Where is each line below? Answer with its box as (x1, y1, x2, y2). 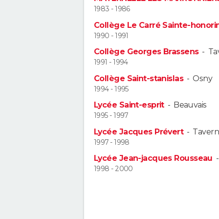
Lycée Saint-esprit (94, 100, 164, 110)
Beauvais (174, 100, 207, 110)
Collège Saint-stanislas (94, 73, 184, 83)
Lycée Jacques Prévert (94, 127, 184, 136)
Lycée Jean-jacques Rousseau (94, 153, 213, 163)
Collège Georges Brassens (94, 47, 199, 57)
